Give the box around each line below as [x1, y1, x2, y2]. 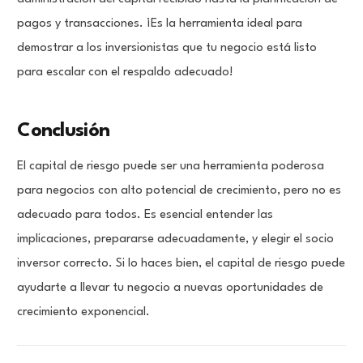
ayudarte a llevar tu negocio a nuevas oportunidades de [17, 282, 324, 295]
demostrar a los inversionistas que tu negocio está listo [17, 42, 318, 55]
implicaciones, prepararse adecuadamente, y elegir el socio [17, 233, 335, 246]
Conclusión [17, 122, 110, 142]
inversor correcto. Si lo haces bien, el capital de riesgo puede [17, 258, 346, 271]
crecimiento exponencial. [17, 306, 151, 319]
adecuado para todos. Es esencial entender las [17, 209, 274, 222]
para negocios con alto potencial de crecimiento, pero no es [17, 185, 342, 198]
